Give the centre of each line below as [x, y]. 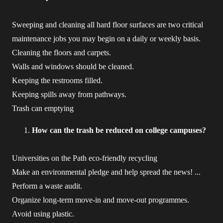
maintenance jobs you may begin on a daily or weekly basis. [106, 39]
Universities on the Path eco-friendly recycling [85, 158]
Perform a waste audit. [47, 186]
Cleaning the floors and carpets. [61, 53]
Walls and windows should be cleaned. [73, 66]
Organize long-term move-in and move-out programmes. [101, 200]
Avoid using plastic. [43, 214]
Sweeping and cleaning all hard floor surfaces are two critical [108, 25]
